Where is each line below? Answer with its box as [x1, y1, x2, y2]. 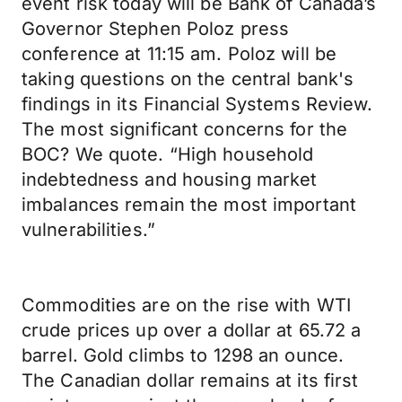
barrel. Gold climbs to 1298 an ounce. [22, 345, 345, 366]
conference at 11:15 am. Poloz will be [22, 43, 337, 65]
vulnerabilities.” [22, 219, 155, 240]
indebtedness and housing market [22, 169, 318, 190]
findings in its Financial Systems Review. [22, 93, 373, 115]
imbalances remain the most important [22, 194, 357, 215]
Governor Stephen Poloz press [22, 18, 290, 39]
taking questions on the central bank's [22, 68, 354, 90]
